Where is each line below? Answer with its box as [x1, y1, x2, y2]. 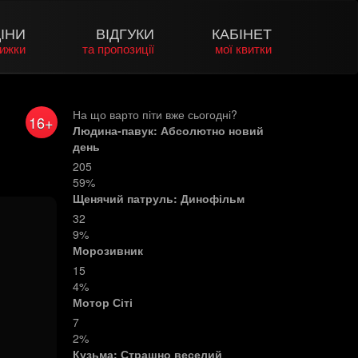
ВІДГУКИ [95, 22, 154, 43]
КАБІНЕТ [211, 22, 272, 43]
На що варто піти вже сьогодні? [72, 106, 237, 122]
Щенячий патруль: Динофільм [72, 190, 245, 206]
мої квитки [214, 40, 272, 57]
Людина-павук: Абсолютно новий [72, 122, 264, 138]
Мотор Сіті [72, 294, 133, 310]
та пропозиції [82, 40, 154, 57]
